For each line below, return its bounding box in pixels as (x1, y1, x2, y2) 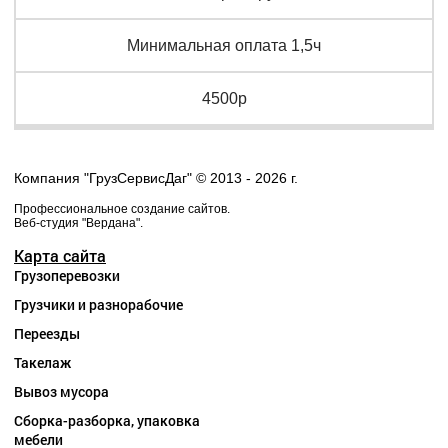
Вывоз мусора (14, 382, 109, 401)
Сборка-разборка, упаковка (14, 411, 200, 430)
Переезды (14, 324, 80, 343)
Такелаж (14, 353, 71, 372)
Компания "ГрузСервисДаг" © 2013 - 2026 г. (14, 170, 298, 186)
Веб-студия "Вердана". (14, 216, 143, 230)
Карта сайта (14, 245, 106, 266)
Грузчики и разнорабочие (14, 295, 183, 314)
